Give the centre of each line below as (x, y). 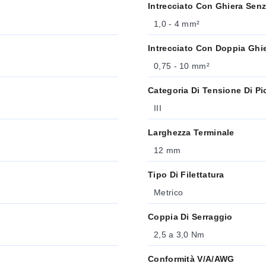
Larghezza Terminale (191, 132)
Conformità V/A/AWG (191, 259)
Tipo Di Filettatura (186, 175)
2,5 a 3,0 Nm (179, 235)
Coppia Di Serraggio (190, 217)
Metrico (169, 192)
